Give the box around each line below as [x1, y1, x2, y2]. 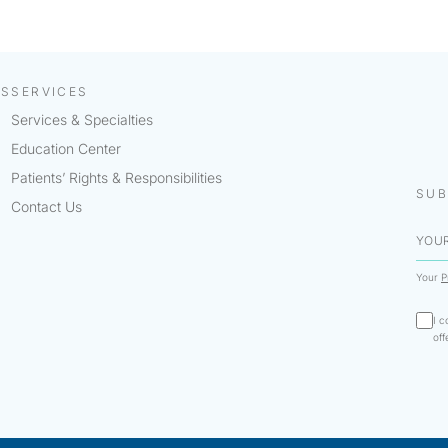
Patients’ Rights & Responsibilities [11, 169, 223, 187]
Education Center [11, 140, 122, 158]
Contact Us [11, 198, 83, 216]
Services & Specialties [11, 111, 154, 129]
